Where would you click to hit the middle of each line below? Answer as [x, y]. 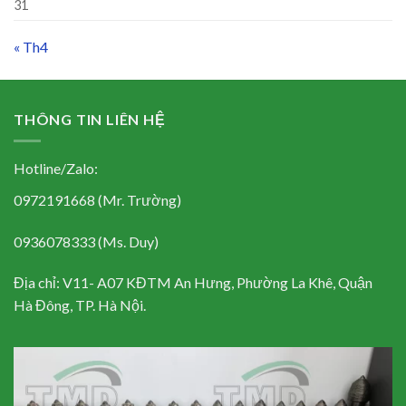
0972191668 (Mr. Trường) [97, 199]
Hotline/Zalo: [56, 169]
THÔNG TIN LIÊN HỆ [90, 119]
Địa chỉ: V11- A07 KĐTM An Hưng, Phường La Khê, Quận [193, 283]
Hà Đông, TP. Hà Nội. [80, 305]
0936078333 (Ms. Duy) [86, 241]
